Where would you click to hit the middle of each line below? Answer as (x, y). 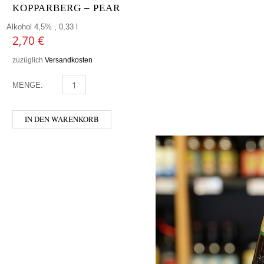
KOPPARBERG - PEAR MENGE (111, 85)
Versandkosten (69, 60)
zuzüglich (29, 60)
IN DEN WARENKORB (62, 119)
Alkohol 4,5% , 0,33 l (42, 27)
